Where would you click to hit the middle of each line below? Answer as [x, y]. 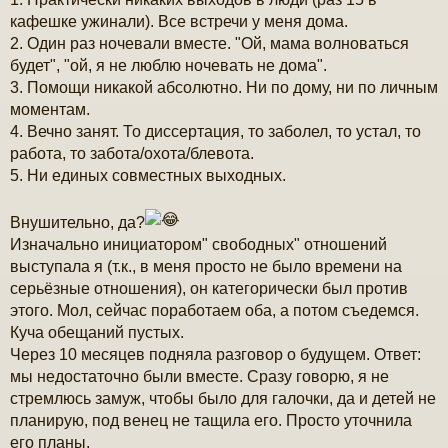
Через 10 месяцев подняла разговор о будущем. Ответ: [215, 355]
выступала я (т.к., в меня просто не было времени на [206, 267]
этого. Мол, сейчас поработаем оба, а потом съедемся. [214, 311]
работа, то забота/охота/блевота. [132, 154]
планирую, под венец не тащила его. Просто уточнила [211, 421]
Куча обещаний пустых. [97, 333]
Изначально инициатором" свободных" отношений [198, 245]
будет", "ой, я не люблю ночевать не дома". [168, 66]
